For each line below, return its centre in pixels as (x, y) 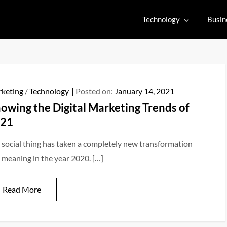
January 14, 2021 (144, 91)
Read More (22, 189)
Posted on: (95, 91)
